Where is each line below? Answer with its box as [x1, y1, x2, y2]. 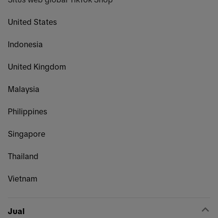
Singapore [8, 129, 45, 139]
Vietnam [8, 174, 37, 183]
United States [8, 18, 57, 27]
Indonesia [8, 40, 43, 49]
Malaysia [8, 85, 39, 94]
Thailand [8, 152, 38, 161]
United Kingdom [8, 62, 66, 72]
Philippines [8, 107, 47, 116]
